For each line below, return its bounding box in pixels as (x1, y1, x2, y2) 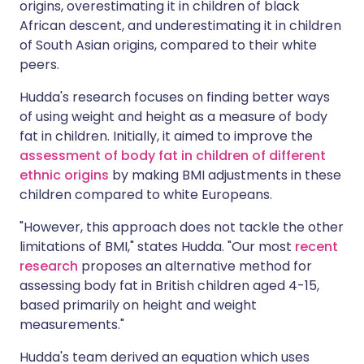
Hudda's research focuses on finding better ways (19, 88, 330, 107)
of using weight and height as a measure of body (19, 107, 327, 127)
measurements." (19, 315, 124, 335)
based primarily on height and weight (19, 296, 257, 315)
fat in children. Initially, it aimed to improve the (19, 127, 313, 146)
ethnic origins (19, 166, 109, 185)
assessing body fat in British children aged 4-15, (19, 276, 319, 296)
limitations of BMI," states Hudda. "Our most (19, 237, 295, 257)
